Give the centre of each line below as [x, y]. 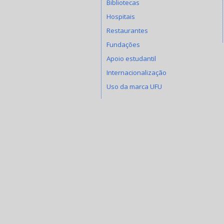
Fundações [123, 44]
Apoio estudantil [131, 58]
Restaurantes [127, 30]
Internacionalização [136, 72]
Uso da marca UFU [134, 86]
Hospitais [121, 16]
